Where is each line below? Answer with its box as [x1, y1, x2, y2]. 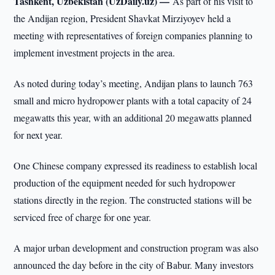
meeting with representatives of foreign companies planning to [14, 29, 253, 42]
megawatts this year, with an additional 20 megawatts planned [14, 111, 252, 124]
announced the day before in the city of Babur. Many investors [14, 258, 254, 271]
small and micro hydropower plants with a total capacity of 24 [14, 94, 252, 107]
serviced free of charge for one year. [14, 211, 152, 223]
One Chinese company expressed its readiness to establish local [14, 159, 258, 172]
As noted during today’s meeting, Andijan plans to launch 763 [14, 77, 254, 90]
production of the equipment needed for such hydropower [14, 176, 236, 189]
